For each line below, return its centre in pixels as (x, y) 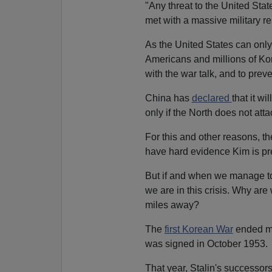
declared (212, 98)
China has (168, 98)
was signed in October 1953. (206, 243)
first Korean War (199, 229)
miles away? (172, 205)
